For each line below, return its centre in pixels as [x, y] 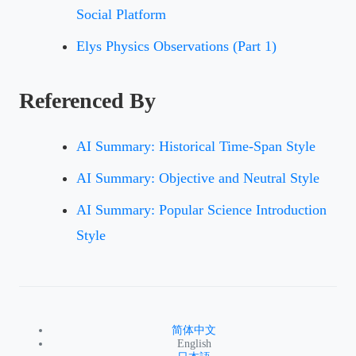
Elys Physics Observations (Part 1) [176, 46]
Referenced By [87, 100]
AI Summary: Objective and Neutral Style [198, 178]
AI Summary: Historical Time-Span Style [196, 146]
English [194, 343]
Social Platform [121, 14]
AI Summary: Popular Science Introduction [201, 209]
